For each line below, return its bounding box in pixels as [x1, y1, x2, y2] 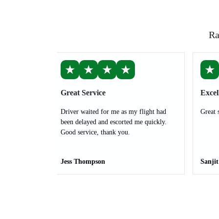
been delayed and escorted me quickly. [61, 118, 167, 126]
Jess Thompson [61, 158, 105, 165]
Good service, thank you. [61, 129, 130, 136]
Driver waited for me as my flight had [61, 108, 166, 115]
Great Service [61, 88, 106, 97]
